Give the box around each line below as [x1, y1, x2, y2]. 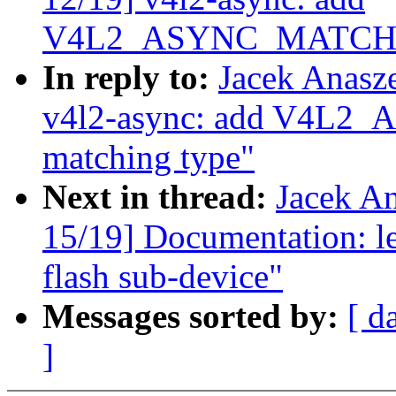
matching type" [42, 138, 255, 177]
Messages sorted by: [42, 297, 347, 336]
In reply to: [42, 58, 218, 97]
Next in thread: [42, 178, 276, 217]
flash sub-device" [42, 257, 283, 296]
